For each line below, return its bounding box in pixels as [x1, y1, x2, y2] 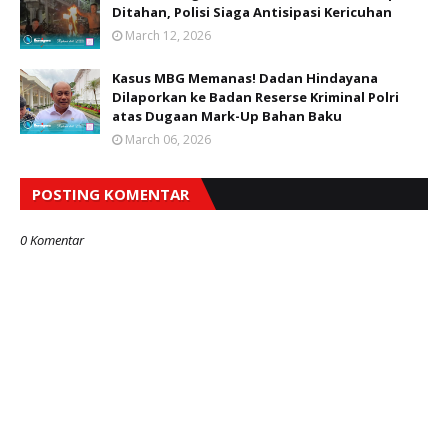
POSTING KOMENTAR [32, 184, 189, 205]
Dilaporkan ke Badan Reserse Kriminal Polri [112, 88, 399, 107]
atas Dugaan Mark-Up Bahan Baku [112, 107, 342, 126]
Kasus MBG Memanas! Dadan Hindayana [112, 69, 378, 88]
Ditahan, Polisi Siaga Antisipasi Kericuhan [112, 3, 392, 22]
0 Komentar [20, 231, 84, 250]
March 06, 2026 [125, 131, 211, 149]
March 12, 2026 [125, 27, 211, 45]
